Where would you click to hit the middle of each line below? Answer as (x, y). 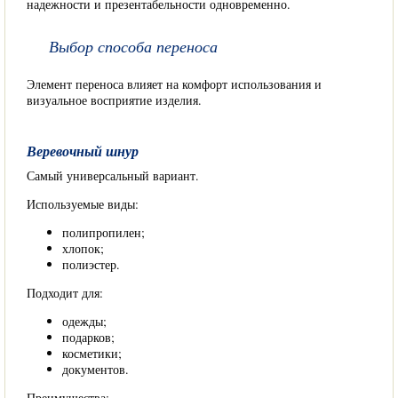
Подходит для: (65, 293)
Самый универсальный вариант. (113, 175)
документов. (96, 369)
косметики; (92, 353)
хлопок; (83, 248)
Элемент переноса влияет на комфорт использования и (174, 84)
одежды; (84, 321)
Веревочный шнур (83, 151)
